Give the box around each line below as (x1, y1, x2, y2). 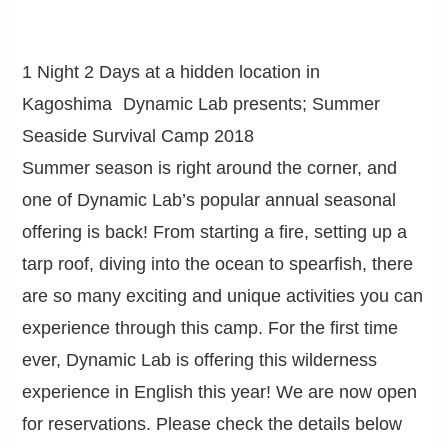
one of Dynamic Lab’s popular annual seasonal (22, 189, 397, 210)
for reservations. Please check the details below (22, 413, 403, 434)
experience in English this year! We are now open (22, 381, 418, 402)
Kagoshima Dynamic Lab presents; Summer (22, 93, 381, 114)
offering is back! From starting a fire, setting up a (22, 221, 408, 242)
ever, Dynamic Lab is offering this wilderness (22, 349, 378, 370)
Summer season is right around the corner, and (22, 157, 398, 178)
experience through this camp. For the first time (22, 317, 399, 338)
